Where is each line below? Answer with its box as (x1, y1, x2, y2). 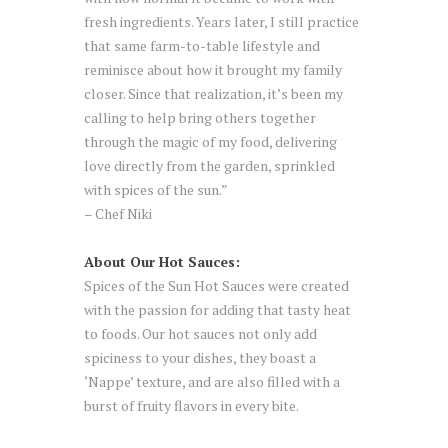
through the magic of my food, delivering (84, 132, 337, 152)
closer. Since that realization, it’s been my (84, 84, 343, 104)
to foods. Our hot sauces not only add (84, 323, 317, 343)
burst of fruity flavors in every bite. (84, 395, 299, 415)
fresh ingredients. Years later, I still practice (84, 12, 359, 32)
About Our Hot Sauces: (84, 251, 240, 271)
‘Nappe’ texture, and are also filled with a (84, 371, 340, 391)
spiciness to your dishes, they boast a (84, 347, 316, 367)
